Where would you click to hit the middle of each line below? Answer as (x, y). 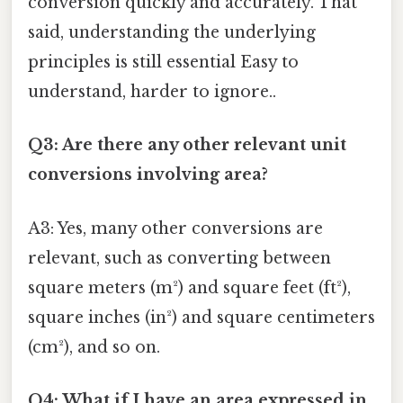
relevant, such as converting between (179, 258)
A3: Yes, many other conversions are (175, 228)
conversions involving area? (148, 175)
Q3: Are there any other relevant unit (187, 145)
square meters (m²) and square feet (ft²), (189, 287)
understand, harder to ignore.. (152, 92)
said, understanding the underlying (172, 33)
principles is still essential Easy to (163, 63)
